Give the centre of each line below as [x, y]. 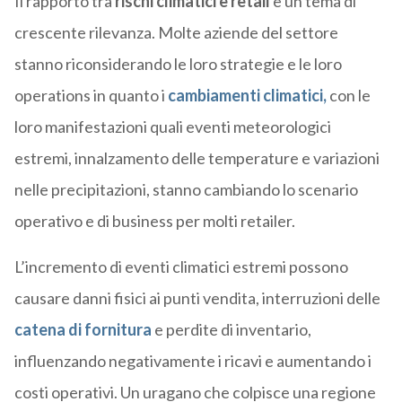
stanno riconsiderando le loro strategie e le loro [178, 64]
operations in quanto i [91, 96]
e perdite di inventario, [231, 330]
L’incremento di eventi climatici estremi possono [181, 267]
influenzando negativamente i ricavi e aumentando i [192, 361]
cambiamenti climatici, [247, 96]
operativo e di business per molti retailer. [154, 221]
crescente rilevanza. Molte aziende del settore [176, 33]
